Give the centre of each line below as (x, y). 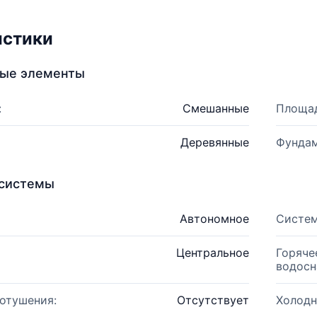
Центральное (212, 253)
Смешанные (215, 108)
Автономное (214, 219)
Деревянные (214, 142)
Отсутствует (213, 300)
